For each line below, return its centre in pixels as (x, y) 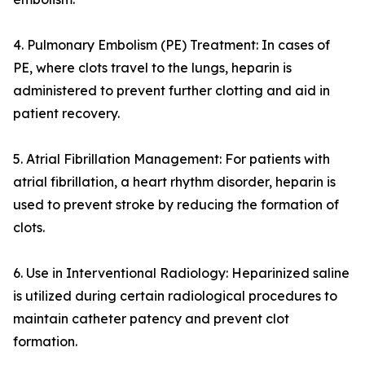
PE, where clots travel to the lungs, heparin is (152, 68)
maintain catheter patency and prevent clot (151, 319)
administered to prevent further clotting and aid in (172, 91)
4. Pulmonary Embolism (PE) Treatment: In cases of (172, 45)
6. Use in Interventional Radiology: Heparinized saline (181, 273)
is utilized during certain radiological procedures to (175, 296)
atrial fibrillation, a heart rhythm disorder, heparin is (174, 182)
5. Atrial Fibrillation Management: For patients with (172, 159)
